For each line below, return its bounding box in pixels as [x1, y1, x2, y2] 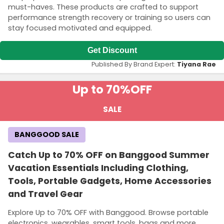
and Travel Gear [8, 187, 83, 200]
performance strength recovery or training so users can [8, 12, 210, 23]
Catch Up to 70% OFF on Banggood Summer [8, 148, 209, 161]
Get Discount [87, 45, 137, 54]
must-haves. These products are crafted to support [8, 2, 198, 12]
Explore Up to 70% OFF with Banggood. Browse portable [8, 207, 208, 217]
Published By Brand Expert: [91, 59, 177, 68]
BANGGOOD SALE [14, 129, 79, 139]
